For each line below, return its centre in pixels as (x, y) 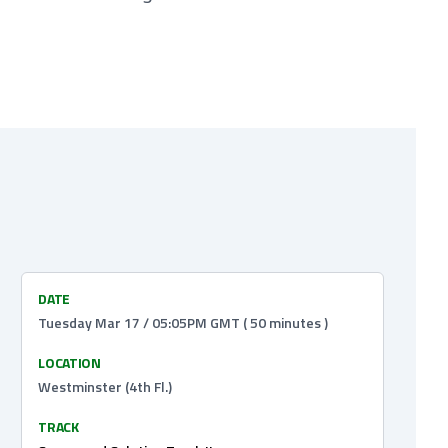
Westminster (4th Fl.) (105, 386)
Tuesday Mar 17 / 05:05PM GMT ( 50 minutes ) (183, 322)
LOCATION (69, 362)
